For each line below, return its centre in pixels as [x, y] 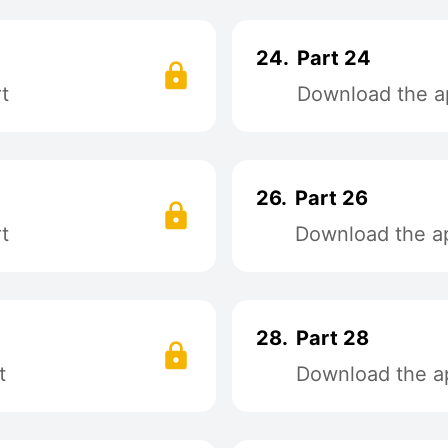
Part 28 [332, 338]
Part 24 [334, 58]
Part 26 [331, 198]
